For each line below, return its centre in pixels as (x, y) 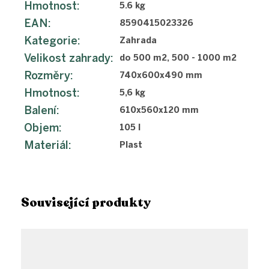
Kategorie (51, 41)
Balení (40, 111)
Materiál (46, 146)
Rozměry (47, 76)
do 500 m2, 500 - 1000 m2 (178, 58)
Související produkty (86, 203)
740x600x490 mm (161, 76)
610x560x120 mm (159, 110)
